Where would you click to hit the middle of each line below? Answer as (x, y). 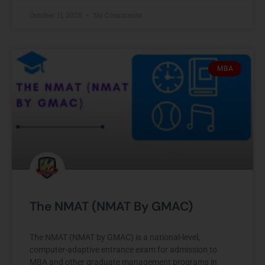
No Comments (117, 14)
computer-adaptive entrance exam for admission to (123, 249)
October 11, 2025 (56, 14)
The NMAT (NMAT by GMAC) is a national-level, (115, 237)
